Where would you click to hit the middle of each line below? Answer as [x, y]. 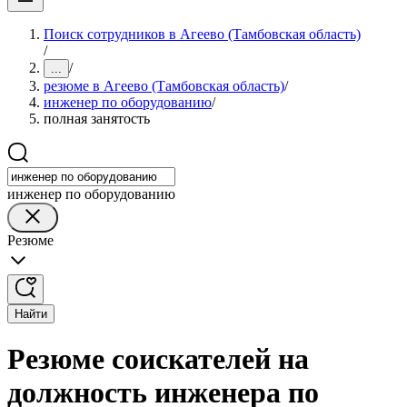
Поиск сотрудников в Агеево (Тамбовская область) [202, 34]
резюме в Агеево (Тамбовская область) [164, 86]
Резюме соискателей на [158, 359]
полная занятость [97, 119]
